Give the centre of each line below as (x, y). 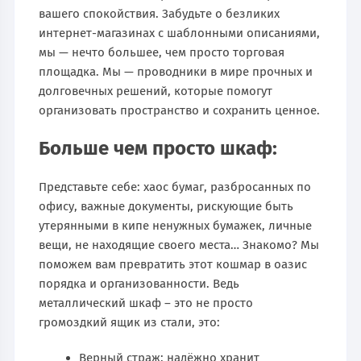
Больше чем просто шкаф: (158, 148)
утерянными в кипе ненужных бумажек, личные (176, 225)
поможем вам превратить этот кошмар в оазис (173, 264)
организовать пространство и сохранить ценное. (180, 110)
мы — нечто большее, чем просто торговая (162, 52)
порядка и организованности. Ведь (139, 283)
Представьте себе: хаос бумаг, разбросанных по (175, 187)
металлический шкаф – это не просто (146, 303)
